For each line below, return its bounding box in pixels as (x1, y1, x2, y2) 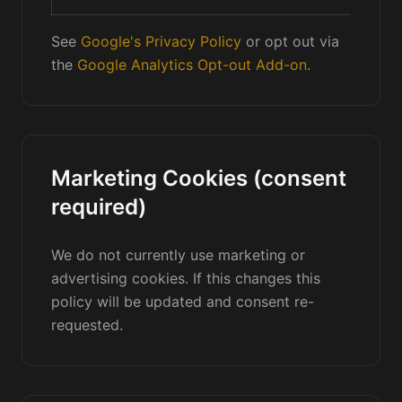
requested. (51, 316, 123, 334)
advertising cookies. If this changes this (51, 269, 320, 287)
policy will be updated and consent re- (51, 293, 314, 310)
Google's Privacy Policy (81, 32, 241, 50)
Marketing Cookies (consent (51, 165, 346, 191)
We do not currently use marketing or (51, 246, 305, 264)
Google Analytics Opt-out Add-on (77, 56, 307, 74)
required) (51, 194, 146, 220)
